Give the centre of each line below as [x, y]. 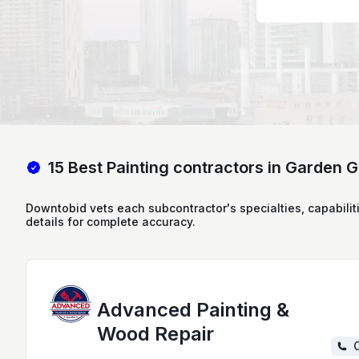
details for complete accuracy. [111, 222]
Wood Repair [155, 334]
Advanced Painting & [193, 310]
